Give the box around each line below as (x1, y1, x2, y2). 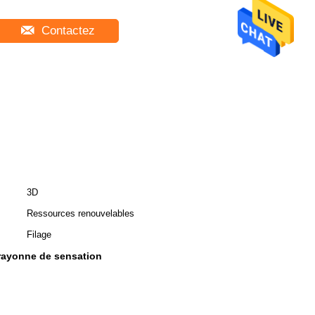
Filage (27, 229, 51, 240)
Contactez (37, 24, 95, 37)
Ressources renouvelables (27, 208, 134, 219)
